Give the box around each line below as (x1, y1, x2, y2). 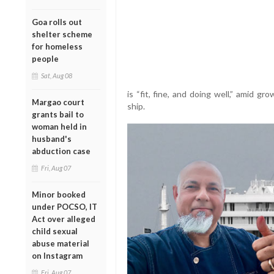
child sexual (32, 226, 78, 236)
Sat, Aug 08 (41, 71, 72, 80)
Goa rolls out (32, 17, 82, 27)
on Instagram (32, 250, 83, 261)
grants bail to (32, 109, 84, 119)
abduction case (32, 146, 91, 156)
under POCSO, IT (32, 201, 97, 212)
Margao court (32, 97, 84, 107)
